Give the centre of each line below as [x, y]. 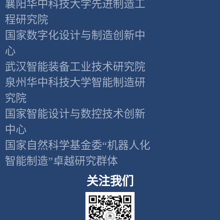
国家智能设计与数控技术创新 [75, 114]
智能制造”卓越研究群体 [61, 161]
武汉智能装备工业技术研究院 [75, 67]
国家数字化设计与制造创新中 [75, 35]
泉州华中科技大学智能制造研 [75, 82]
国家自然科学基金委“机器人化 [78, 145]
